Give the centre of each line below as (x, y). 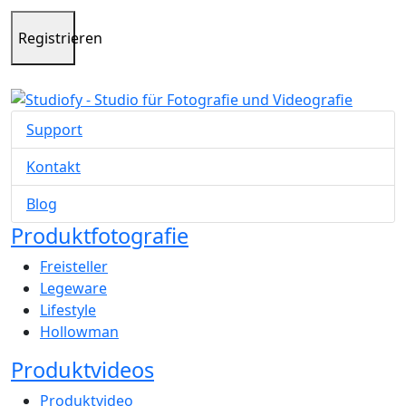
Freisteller (74, 267)
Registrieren (60, 39)
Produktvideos (82, 370)
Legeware (73, 289)
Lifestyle (68, 310)
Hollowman (79, 332)
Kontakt (53, 167)
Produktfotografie (100, 236)
